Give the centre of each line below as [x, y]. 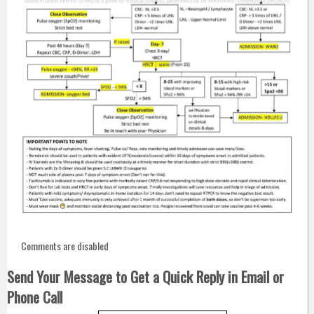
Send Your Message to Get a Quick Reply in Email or [145, 277]
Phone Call [34, 297]
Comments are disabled [64, 246]
